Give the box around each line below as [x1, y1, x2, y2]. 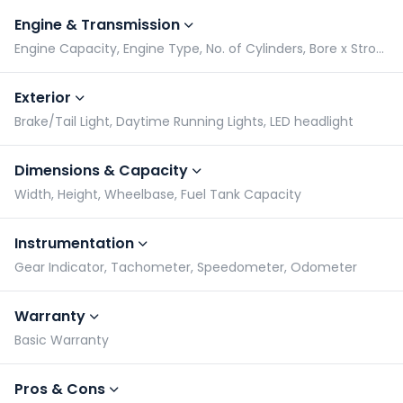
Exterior [14, 87, 71, 108]
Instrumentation [14, 233, 134, 254]
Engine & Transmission [14, 14, 180, 35]
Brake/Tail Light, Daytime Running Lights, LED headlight [14, 112, 354, 130]
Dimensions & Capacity [14, 160, 188, 181]
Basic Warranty [14, 331, 109, 349]
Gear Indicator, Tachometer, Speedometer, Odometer [14, 258, 357, 276]
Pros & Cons [14, 379, 105, 399]
